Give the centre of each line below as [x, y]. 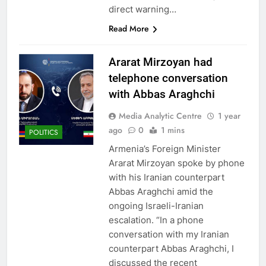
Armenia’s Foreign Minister [164, 148]
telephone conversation [168, 78]
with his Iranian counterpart [166, 177]
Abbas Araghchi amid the [161, 191]
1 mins [172, 130]
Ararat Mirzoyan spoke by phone [176, 163]
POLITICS [44, 133]
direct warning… [142, 9]
